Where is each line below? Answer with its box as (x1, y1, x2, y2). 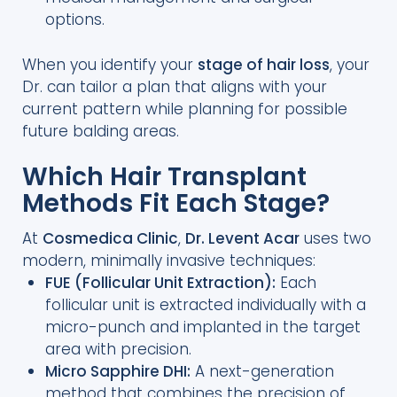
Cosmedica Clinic (43, 227, 178, 249)
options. (44, 9, 105, 31)
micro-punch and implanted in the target (44, 315, 361, 338)
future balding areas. (22, 120, 179, 142)
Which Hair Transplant (22, 159, 307, 194)
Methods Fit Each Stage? (22, 185, 330, 221)
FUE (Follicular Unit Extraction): (44, 271, 276, 293)
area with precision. (44, 338, 191, 360)
